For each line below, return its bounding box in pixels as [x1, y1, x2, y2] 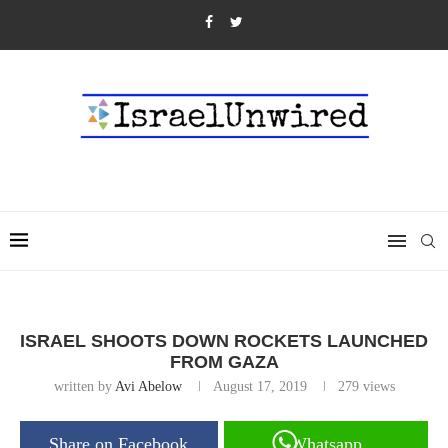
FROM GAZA [169, 352, 279, 372]
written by [53, 379, 115, 394]
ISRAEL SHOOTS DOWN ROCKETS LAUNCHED [20, 331, 428, 351]
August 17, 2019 [212, 379, 307, 394]
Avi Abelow [114, 379, 182, 394]
